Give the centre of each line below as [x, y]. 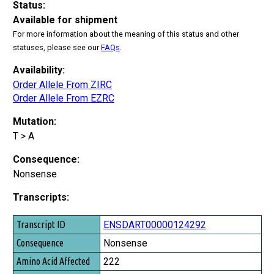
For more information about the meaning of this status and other [126, 34]
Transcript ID [40, 223]
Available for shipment [65, 20]
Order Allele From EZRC [64, 98]
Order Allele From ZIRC [62, 84]
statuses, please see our [57, 47]
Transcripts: [41, 197]
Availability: [39, 70]
